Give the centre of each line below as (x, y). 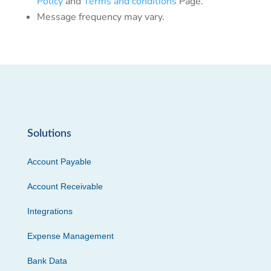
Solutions (49, 134)
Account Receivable (65, 186)
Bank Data (47, 261)
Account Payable (59, 162)
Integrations (50, 211)
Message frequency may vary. (100, 17)
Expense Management (70, 236)
